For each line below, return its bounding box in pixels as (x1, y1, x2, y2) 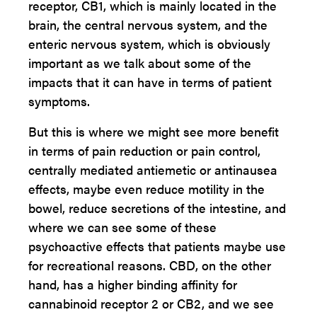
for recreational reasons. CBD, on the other (28, 256, 271, 274)
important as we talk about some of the (28, 54, 251, 71)
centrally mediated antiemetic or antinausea (28, 161, 277, 178)
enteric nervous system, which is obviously (28, 35, 270, 52)
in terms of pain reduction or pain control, (28, 142, 260, 159)
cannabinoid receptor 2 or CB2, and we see (28, 294, 274, 312)
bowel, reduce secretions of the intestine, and (28, 199, 286, 217)
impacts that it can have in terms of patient (28, 73, 272, 91)
